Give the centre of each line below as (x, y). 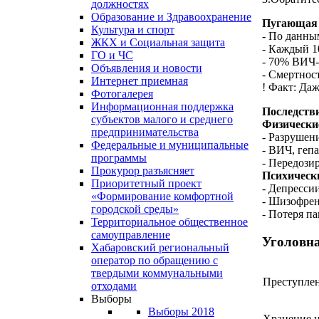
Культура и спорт (133, 30)
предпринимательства (145, 132)
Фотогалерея (122, 94)
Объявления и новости (147, 68)
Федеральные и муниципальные (170, 145)
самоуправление (131, 235)
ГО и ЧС (112, 56)
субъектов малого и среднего (162, 120)
